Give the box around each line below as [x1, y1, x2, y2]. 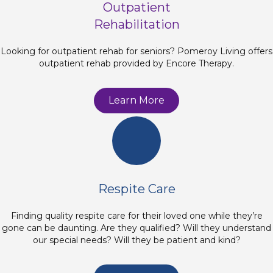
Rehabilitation [93, 16, 180, 32]
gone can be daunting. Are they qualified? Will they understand [2, 222, 271, 233]
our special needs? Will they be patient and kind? [32, 234, 241, 246]
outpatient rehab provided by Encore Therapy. [39, 57, 234, 69]
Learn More [108, 94, 165, 106]
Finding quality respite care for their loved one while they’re [10, 210, 263, 221]
